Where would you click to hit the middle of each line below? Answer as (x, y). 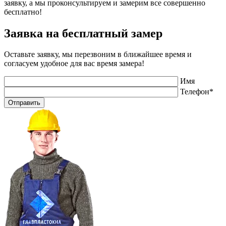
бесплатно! (23, 12)
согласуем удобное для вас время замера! (74, 64)
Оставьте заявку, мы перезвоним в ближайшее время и (98, 54)
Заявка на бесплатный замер (83, 33)
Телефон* (197, 92)
